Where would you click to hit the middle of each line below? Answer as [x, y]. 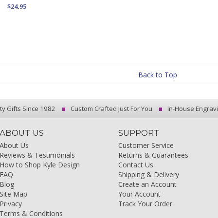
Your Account [140, 194]
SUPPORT [139, 133]
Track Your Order [145, 204]
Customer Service [146, 145]
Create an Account [148, 184]
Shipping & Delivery [149, 174]
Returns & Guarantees [154, 155]
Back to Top [158, 75]
